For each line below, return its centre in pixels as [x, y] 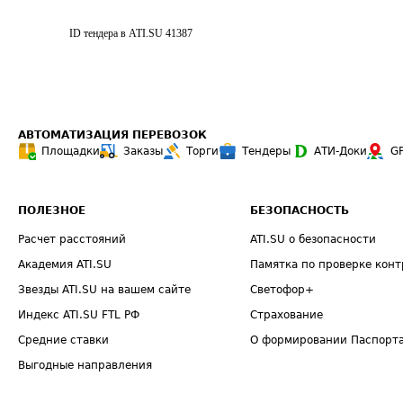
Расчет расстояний [72, 239]
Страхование [287, 315]
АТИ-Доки [340, 151]
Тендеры [266, 151]
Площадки [71, 151]
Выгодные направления [85, 365]
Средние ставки [63, 340]
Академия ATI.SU [65, 264]
